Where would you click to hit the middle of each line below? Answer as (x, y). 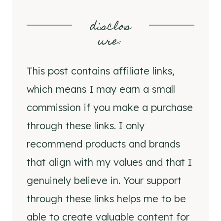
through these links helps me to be (106, 199)
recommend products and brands (103, 144)
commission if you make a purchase (110, 107)
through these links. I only (86, 126)
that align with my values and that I (109, 162)
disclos (110, 27)
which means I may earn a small (101, 89)
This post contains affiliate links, (101, 71)
